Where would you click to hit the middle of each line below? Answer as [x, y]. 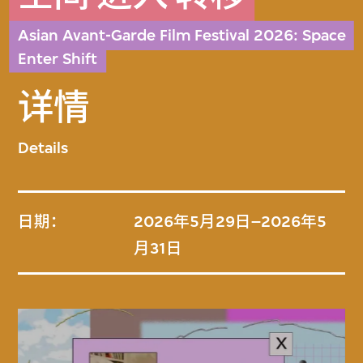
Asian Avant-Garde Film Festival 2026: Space [182, 35]
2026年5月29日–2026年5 [231, 222]
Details [43, 147]
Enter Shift [58, 58]
